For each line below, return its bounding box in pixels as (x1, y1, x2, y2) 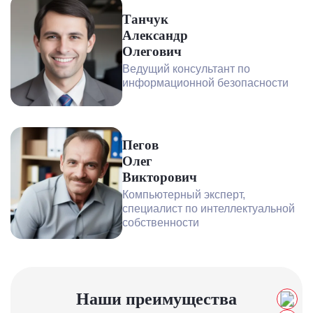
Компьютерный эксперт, (122, 188, 245, 201)
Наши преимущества (76, 290, 237, 308)
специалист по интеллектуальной (122, 202, 295, 214)
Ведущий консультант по (122, 62, 250, 75)
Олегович (122, 43, 182, 59)
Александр (122, 27, 188, 43)
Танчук (122, 11, 168, 27)
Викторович (122, 169, 197, 184)
